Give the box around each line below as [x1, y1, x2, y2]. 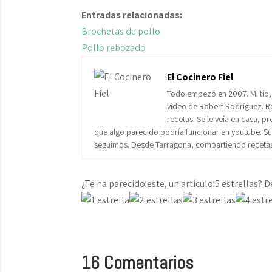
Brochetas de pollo [81, 25, 161, 38]
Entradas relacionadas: [81, 8, 183, 21]
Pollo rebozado [81, 41, 146, 54]
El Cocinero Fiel [167, 70, 234, 83]
